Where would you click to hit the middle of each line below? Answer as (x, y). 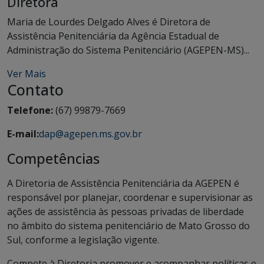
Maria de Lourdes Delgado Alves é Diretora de (109, 22)
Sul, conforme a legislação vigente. (83, 240)
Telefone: (30, 110)
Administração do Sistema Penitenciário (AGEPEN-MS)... (128, 50)
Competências (53, 159)
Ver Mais (27, 74)
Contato (35, 90)
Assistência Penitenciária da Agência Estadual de (113, 36)
